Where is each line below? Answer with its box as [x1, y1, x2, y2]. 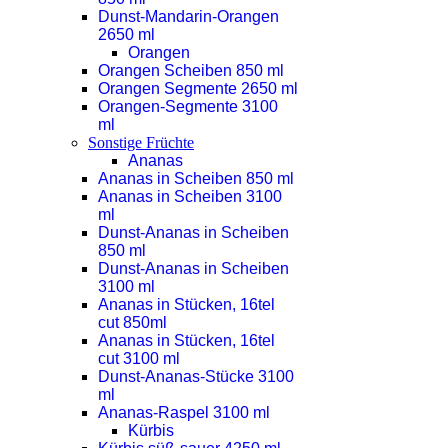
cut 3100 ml [98, 350, 180, 367]
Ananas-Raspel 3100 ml [98, 404, 270, 421]
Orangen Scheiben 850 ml [98, 62, 284, 79]
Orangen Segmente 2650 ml [98, 80, 298, 97]
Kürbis [128, 422, 174, 439]
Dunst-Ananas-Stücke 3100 [98, 368, 294, 385]
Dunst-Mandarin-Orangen [98, 8, 279, 25]
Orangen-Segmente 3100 [98, 98, 278, 115]
